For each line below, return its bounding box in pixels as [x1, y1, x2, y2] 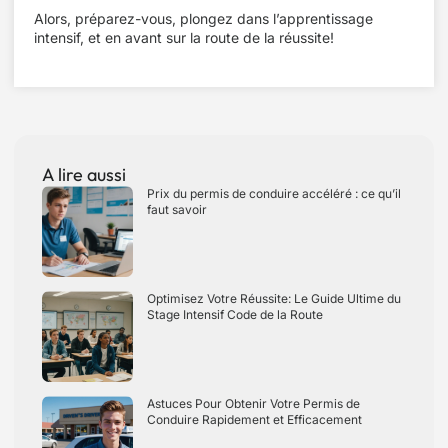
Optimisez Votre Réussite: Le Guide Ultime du [147, 291, 401, 306]
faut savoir [147, 202, 207, 217]
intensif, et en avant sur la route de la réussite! [34, 29, 334, 46]
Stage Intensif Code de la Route [147, 307, 323, 322]
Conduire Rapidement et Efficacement [147, 412, 362, 427]
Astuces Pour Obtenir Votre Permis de [147, 396, 360, 411]
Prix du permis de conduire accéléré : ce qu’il [147, 186, 401, 201]
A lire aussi [42, 163, 126, 186]
